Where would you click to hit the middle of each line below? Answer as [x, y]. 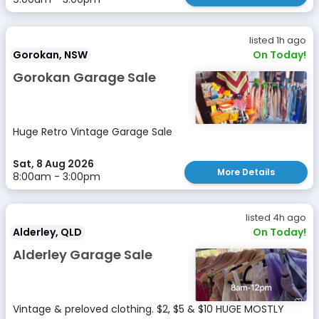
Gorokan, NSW [50, 55]
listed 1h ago [278, 40]
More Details [246, 172]
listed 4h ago [276, 218]
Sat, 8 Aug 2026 [53, 164]
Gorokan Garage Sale [84, 77]
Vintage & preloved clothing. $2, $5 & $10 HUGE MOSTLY [148, 309]
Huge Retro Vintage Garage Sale [93, 132]
